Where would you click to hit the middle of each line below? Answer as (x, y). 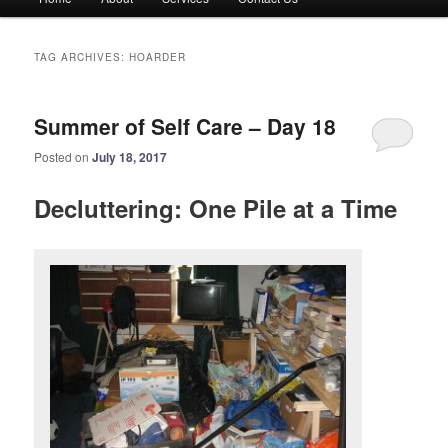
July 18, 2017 (130, 157)
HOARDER (158, 57)
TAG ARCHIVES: (82, 57)
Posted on (63, 157)
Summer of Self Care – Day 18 (185, 126)
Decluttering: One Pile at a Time (216, 207)
